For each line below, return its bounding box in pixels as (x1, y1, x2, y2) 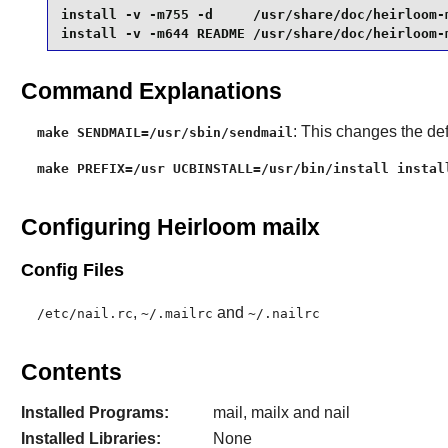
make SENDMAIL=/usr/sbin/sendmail (36, 124, 293, 140)
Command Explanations (20, 77, 282, 104)
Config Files (20, 260, 124, 281)
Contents (20, 359, 122, 386)
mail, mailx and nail (212, 404, 350, 422)
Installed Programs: (20, 404, 169, 422)
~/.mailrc (140, 305, 213, 321)
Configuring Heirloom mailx (20, 214, 320, 240)
